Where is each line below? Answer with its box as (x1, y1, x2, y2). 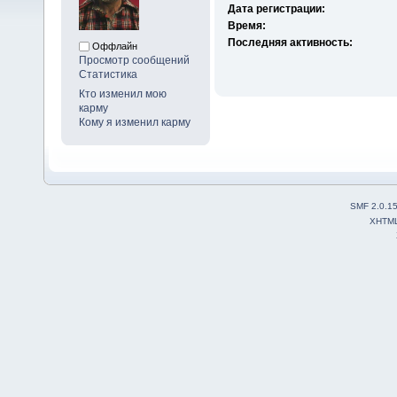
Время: (227, 19, 266, 33)
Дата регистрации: (227, 3, 325, 16)
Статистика (79, 68, 137, 82)
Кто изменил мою (79, 88, 167, 101)
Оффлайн (90, 41, 137, 52)
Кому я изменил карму (79, 116, 191, 129)
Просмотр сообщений (79, 54, 190, 67)
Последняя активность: (227, 36, 353, 50)
